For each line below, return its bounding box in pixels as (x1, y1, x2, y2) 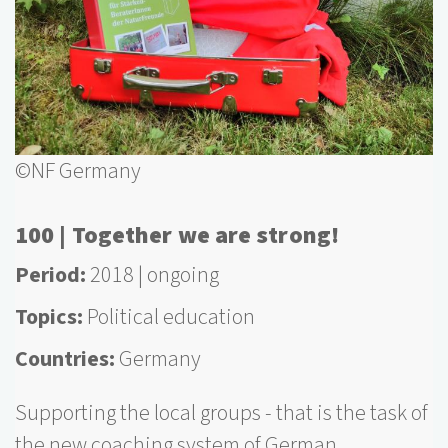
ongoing (147, 258, 219, 291)
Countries (15, 342, 109, 375)
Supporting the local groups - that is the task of (15, 396, 428, 429)
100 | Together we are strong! (15, 217, 339, 253)
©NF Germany (15, 154, 141, 187)
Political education (87, 300, 255, 333)
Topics (15, 300, 77, 333)
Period (15, 258, 80, 291)
